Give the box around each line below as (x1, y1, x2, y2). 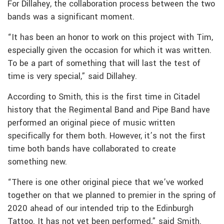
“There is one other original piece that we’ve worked (7, 176, 203, 188)
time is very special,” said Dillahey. (7, 70, 137, 82)
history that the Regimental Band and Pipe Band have (7, 103, 210, 116)
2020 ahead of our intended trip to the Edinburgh (7, 202, 193, 214)
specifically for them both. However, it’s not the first (7, 129, 205, 142)
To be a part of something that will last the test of (7, 57, 200, 69)
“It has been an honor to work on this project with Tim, (7, 31, 213, 43)
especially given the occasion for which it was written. (7, 44, 211, 56)
